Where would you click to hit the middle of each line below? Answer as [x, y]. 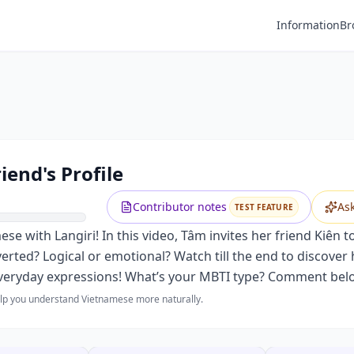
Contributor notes [180, 207]
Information [308, 25]
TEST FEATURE [264, 207]
